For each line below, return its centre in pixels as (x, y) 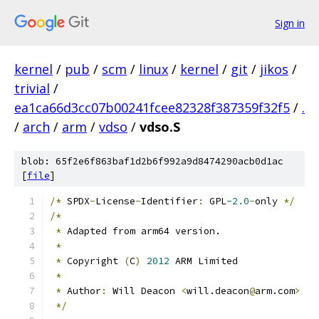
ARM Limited (204, 261)
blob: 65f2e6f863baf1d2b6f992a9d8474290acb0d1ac (152, 161)
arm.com (275, 291)
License (115, 201)
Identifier (169, 201)
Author (81, 291)
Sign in (290, 23)
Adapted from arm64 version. (141, 231)
